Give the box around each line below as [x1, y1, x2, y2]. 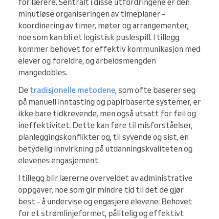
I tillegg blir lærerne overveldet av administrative [18, 173, 193, 183]
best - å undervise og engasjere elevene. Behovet [18, 197, 192, 207]
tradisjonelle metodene [30, 85, 115, 95]
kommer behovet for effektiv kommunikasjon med [18, 44, 200, 54]
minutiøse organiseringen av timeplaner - [18, 9, 165, 19]
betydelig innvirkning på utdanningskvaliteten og [18, 144, 193, 154]
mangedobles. [18, 67, 67, 78]
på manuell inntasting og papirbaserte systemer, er [18, 97, 201, 107]
